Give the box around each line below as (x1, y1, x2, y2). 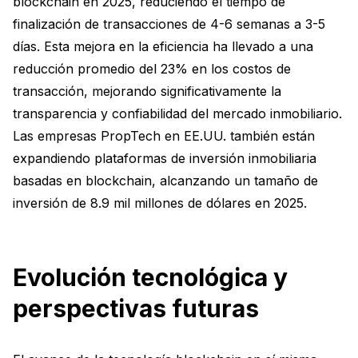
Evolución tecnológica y (13, 263, 288, 292)
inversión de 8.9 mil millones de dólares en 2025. (13, 195, 307, 211)
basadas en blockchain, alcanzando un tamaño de (13, 173, 318, 189)
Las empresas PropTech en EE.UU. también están (13, 128, 315, 144)
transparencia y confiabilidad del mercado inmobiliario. (13, 105, 342, 121)
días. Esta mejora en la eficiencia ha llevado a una (13, 38, 313, 54)
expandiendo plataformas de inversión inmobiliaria (13, 150, 316, 166)
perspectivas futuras (13, 294, 259, 323)
